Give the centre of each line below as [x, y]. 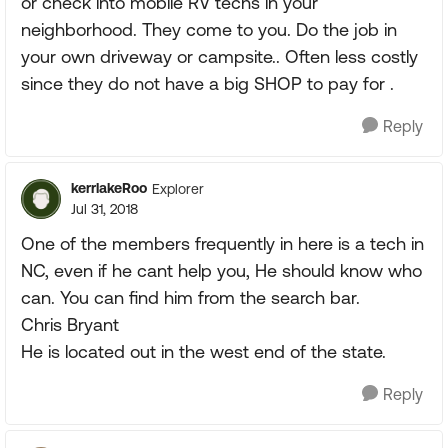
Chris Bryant [70, 324]
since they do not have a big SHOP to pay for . [207, 83]
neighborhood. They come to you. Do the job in [209, 29]
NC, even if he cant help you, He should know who [221, 270]
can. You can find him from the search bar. [190, 297]
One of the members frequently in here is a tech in [222, 243]
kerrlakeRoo [109, 188]
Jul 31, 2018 [104, 209]
